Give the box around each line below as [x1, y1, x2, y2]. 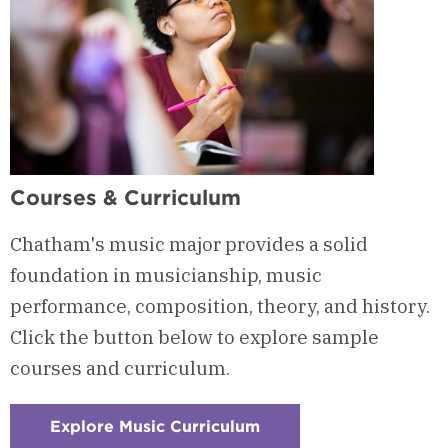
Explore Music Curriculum [50, 417, 260, 437]
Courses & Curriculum [10, 185, 241, 211]
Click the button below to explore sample [10, 325, 379, 350]
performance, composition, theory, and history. [10, 294, 430, 319]
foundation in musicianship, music [10, 263, 322, 288]
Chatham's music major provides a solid [10, 232, 368, 257]
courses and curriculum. [10, 356, 230, 381]
